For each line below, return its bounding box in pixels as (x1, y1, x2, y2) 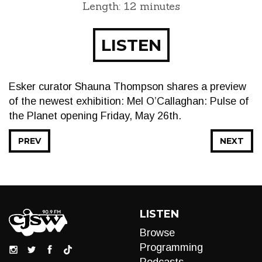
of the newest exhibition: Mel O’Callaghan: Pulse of (9, 95, 249, 107)
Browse (140, 227, 175, 239)
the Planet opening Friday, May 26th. (9, 110, 181, 122)
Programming (140, 242, 203, 253)
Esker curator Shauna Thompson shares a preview (9, 81, 246, 92)
